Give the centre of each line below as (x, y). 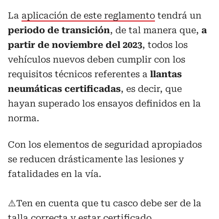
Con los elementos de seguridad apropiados (105, 144)
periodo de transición (59, 30)
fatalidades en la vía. (55, 174)
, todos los (165, 44)
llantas (166, 74)
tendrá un (178, 15)
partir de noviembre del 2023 (75, 44)
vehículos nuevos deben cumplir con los (97, 59)
